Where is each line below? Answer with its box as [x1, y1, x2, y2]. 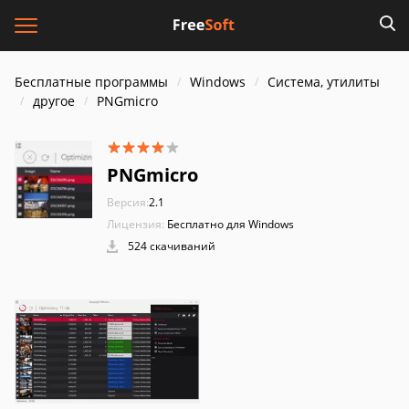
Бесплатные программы [15, 73, 168, 90]
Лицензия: [107, 216, 164, 232]
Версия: [107, 194, 149, 210]
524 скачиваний [125, 238, 215, 254]
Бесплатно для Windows [167, 216, 294, 232]
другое [33, 92, 75, 110]
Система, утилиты [267, 73, 380, 90]
